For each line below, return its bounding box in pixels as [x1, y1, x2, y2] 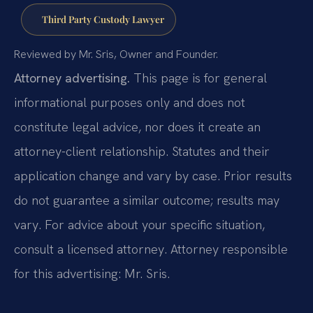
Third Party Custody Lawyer [41, 12, 164, 25]
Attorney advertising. [14, 69, 130, 86]
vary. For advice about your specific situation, [14, 216, 265, 233]
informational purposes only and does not [14, 94, 245, 110]
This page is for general [130, 69, 267, 86]
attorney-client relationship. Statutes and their [14, 143, 270, 159]
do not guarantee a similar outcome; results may [14, 191, 279, 208]
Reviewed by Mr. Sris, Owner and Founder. [14, 46, 218, 61]
